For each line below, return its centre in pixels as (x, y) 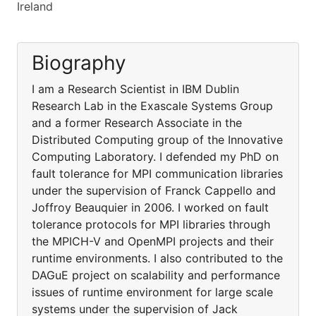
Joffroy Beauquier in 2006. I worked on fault (150, 207)
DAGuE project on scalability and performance (156, 275)
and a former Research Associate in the (137, 123)
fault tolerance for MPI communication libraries (157, 174)
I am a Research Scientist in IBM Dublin (135, 89)
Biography (79, 63)
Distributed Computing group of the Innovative (157, 140)
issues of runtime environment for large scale (152, 292)
